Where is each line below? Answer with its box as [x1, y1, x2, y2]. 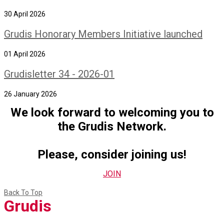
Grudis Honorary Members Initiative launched [4, 27, 202, 40]
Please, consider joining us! [37, 147, 186, 161]
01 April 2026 [4, 49, 45, 58]
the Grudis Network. [57, 119, 166, 133]
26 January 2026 [4, 89, 57, 98]
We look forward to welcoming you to [10, 105, 214, 119]
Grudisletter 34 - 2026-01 [4, 67, 114, 80]
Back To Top [4, 188, 42, 196]
